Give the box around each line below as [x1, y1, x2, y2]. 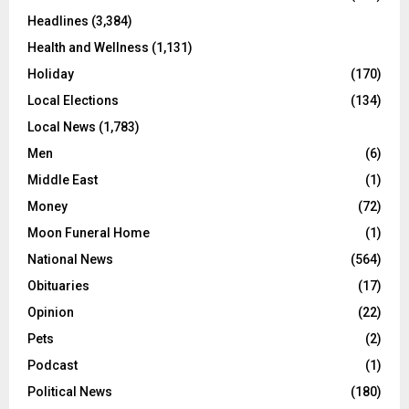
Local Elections [27, 93, 119, 109]
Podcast [27, 358, 78, 373]
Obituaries [27, 278, 89, 294]
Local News [27, 120, 96, 135]
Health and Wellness [27, 40, 149, 56]
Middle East [27, 173, 98, 188]
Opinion [27, 305, 74, 320]
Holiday [27, 67, 74, 82]
